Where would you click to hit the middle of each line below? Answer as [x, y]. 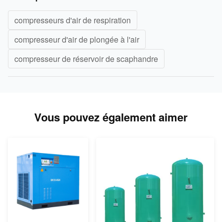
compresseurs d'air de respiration [73, 20]
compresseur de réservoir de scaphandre [86, 58]
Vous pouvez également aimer [111, 117]
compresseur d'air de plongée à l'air [77, 39]
